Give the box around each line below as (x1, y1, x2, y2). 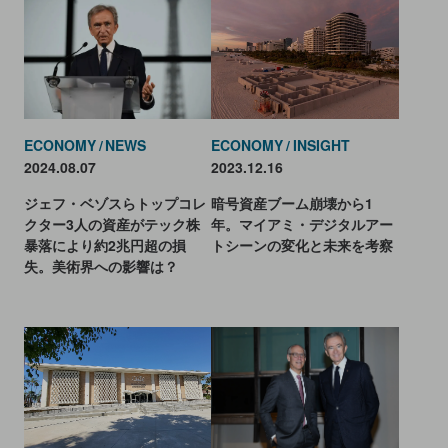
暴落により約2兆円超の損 (23, 234, 186, 255)
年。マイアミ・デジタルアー (211, 213, 394, 234)
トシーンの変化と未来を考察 (211, 234, 394, 255)
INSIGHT (293, 134, 351, 155)
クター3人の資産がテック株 (23, 213, 200, 234)
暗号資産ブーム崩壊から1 (211, 192, 374, 213)
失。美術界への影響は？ (23, 255, 178, 276)
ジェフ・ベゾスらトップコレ (23, 192, 206, 213)
